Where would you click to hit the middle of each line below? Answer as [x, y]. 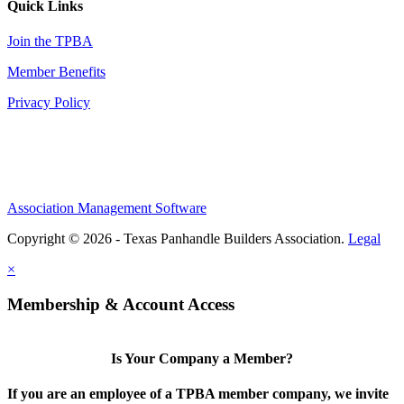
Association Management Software [107, 208]
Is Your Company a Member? [202, 358]
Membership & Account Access [121, 304]
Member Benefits [56, 72]
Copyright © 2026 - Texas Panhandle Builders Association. [178, 239]
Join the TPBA [50, 41]
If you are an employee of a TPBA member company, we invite [198, 393]
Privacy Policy [49, 102]
